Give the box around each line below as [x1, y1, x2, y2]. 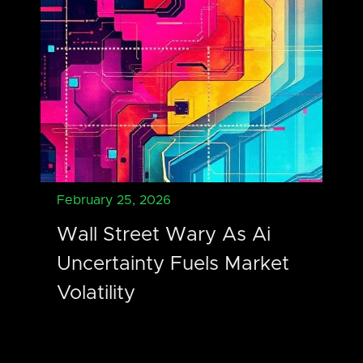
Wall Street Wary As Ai [57, 224, 271, 245]
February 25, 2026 [57, 193, 171, 207]
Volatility [57, 283, 135, 303]
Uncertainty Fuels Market [57, 254, 289, 274]
